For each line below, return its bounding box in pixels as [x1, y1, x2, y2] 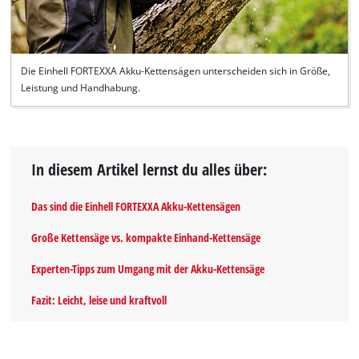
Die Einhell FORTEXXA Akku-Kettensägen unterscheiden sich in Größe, [21, 65, 331, 78]
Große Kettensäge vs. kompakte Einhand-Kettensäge [31, 230, 261, 246]
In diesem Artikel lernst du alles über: [31, 158, 268, 181]
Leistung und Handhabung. [21, 82, 141, 95]
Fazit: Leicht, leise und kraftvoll [31, 292, 167, 309]
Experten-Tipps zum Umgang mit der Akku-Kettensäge [31, 261, 265, 277]
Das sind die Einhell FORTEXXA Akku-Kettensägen [31, 199, 241, 215]
